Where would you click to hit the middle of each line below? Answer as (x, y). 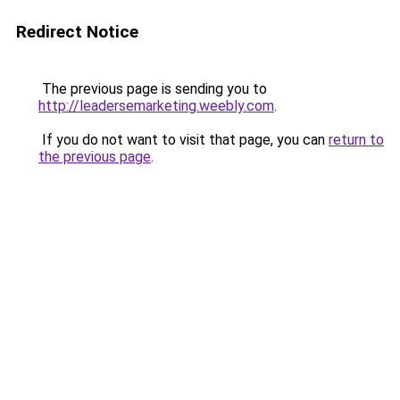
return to (356, 140)
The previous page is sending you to (153, 89)
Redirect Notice (77, 32)
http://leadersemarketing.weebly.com (156, 106)
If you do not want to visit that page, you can (183, 140)
